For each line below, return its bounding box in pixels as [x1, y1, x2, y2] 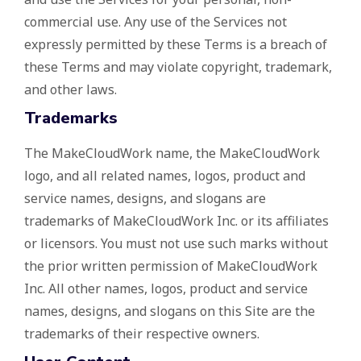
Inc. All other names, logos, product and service [24, 280, 308, 298]
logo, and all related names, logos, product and [24, 167, 305, 185]
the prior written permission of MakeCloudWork [24, 257, 317, 276]
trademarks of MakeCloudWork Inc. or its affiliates [24, 212, 329, 230]
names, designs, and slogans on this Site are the [24, 302, 315, 321]
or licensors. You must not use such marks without [24, 234, 328, 253]
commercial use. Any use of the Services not [24, 13, 287, 31]
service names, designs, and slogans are [24, 189, 266, 208]
